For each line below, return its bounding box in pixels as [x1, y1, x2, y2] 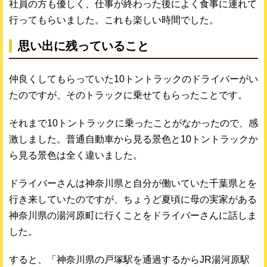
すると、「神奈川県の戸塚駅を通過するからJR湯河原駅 [9, 254, 250, 265]
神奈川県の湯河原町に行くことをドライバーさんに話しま [9, 210, 257, 221]
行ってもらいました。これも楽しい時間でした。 [9, 14, 219, 25]
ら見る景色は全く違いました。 [9, 150, 142, 160]
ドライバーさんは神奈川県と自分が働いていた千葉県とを [9, 178, 257, 188]
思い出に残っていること [18, 39, 149, 52]
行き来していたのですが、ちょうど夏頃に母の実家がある [9, 194, 257, 204]
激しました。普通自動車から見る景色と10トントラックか [9, 133, 258, 144]
